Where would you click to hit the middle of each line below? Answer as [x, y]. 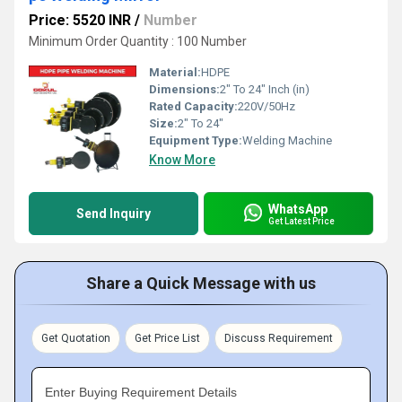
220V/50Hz [267, 106]
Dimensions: [184, 89]
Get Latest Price [301, 221]
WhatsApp [298, 209]
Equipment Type [194, 140]
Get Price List [167, 338]
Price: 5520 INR [80, 20]
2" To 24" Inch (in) [265, 89]
